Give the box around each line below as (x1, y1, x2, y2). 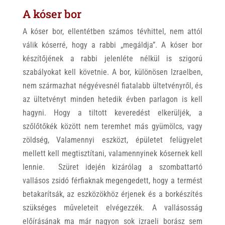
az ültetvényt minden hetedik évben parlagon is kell (22, 94, 203, 104)
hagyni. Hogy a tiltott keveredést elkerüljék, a (22, 108, 203, 118)
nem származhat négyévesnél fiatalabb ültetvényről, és (22, 81, 203, 90)
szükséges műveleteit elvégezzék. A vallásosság (22, 203, 203, 212)
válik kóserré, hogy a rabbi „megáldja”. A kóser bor (22, 40, 203, 50)
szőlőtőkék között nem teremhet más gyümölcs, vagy (22, 122, 203, 131)
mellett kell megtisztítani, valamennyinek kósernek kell (22, 149, 203, 158)
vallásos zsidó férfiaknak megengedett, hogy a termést (22, 176, 203, 185)
